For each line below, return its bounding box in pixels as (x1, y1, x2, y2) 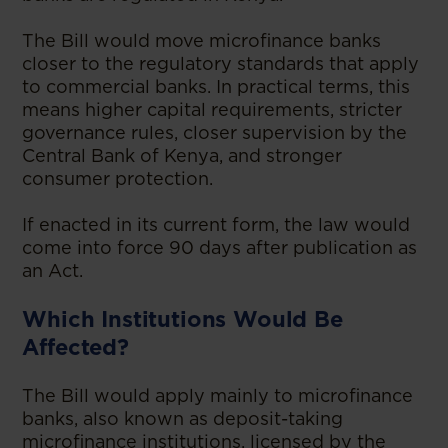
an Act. (22, 259, 84, 281)
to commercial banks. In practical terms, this (22, 75, 411, 97)
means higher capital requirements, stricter (22, 98, 403, 120)
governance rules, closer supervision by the (22, 121, 408, 143)
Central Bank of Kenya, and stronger (22, 144, 343, 166)
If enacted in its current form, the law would (22, 213, 411, 235)
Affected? (22, 333, 129, 360)
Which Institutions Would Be (22, 305, 343, 332)
